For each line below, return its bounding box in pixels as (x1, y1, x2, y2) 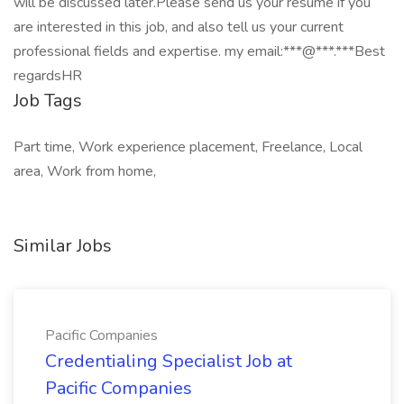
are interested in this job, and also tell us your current (14, 17, 344, 37)
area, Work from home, (14, 161, 156, 181)
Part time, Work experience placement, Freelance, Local (14, 137, 363, 157)
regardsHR (14, 66, 82, 86)
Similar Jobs (14, 234, 112, 258)
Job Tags (14, 88, 82, 113)
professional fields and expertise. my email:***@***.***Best (14, 41, 385, 61)
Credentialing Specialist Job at (45, 349, 292, 373)
